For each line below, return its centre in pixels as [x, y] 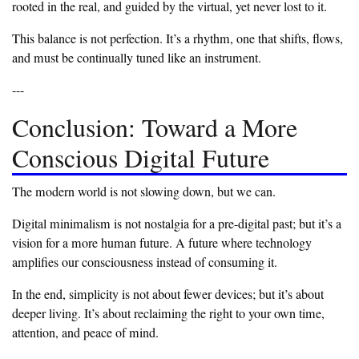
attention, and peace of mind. [85, 333]
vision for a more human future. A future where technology [162, 243]
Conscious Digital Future [141, 158]
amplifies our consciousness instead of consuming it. [145, 262]
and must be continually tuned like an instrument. [137, 58]
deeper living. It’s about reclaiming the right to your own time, [168, 314]
